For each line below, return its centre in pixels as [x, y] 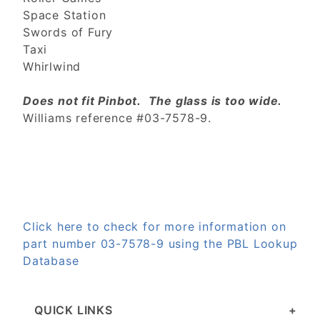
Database [51, 261]
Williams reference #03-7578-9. [117, 118]
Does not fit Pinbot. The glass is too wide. [153, 101]
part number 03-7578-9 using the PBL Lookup [160, 244]
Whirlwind [52, 67]
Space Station [65, 15]
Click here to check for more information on [155, 227]
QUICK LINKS [74, 310]
